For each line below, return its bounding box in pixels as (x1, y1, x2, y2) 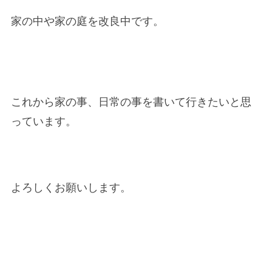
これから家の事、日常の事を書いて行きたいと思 (11, 95, 252, 108)
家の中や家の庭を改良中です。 (11, 15, 165, 28)
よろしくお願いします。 (11, 181, 132, 194)
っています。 (11, 115, 77, 127)
